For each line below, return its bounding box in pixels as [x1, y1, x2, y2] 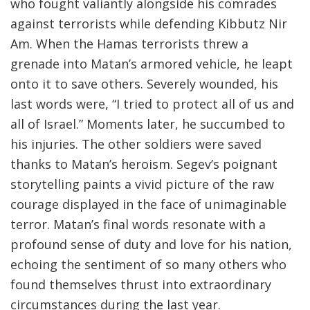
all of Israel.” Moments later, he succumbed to [10, 116, 285, 133]
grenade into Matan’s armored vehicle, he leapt [10, 55, 293, 73]
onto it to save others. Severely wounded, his [10, 75, 278, 93]
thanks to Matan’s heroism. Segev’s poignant [10, 156, 277, 173]
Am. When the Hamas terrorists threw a [10, 35, 248, 53]
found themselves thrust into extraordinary [10, 276, 271, 293]
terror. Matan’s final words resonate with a [10, 216, 266, 233]
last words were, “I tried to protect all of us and [10, 95, 294, 113]
